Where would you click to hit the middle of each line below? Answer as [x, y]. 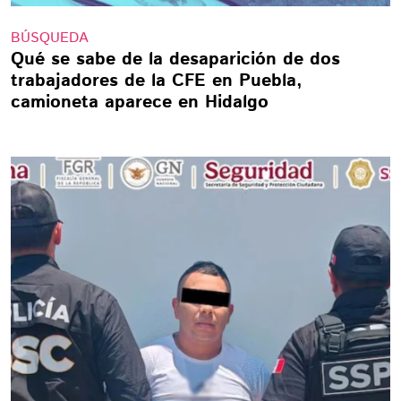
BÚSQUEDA [50, 38]
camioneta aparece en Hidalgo [140, 102]
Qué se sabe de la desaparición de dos [175, 60]
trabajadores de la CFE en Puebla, [157, 81]
